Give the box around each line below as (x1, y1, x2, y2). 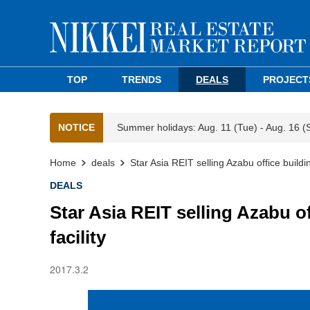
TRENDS (122, 74, 162, 85)
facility (50, 227, 106, 248)
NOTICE (58, 122, 95, 133)
